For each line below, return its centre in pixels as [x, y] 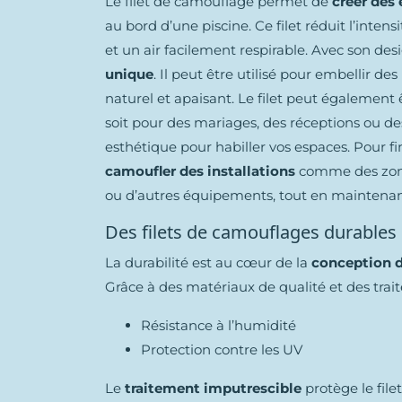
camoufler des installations [200, 171]
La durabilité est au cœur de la [208, 262]
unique [129, 74]
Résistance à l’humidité [218, 325]
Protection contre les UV [222, 350]
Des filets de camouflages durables [251, 232]
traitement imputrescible [213, 388]
